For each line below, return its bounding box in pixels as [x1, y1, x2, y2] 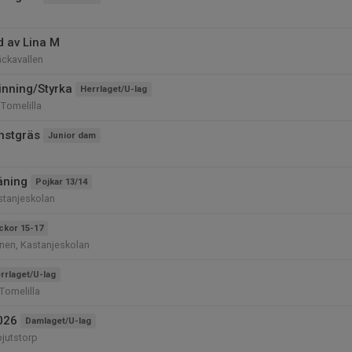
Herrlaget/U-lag [80, 84, 147, 94]
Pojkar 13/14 [35, 177, 87, 187]
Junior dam [48, 130, 96, 141]
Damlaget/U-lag [25, 316, 91, 326]
